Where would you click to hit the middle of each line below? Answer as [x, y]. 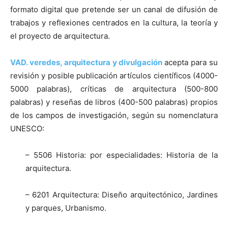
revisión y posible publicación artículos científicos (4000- [114, 76]
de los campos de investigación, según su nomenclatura [114, 116]
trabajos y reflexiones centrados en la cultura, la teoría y [114, 23]
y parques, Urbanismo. [66, 208]
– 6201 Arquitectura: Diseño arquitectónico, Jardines [122, 195]
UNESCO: [27, 129]
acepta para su [191, 63]
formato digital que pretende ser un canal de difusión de [114, 10]
